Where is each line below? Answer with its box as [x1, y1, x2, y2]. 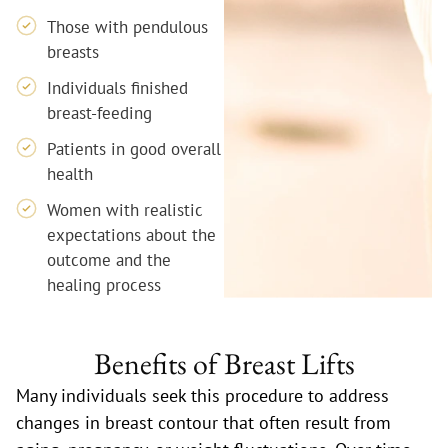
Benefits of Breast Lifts [93, 344, 355, 384]
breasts [47, 41, 100, 64]
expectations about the [47, 224, 217, 247]
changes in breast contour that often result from [16, 411, 391, 435]
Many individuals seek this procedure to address [16, 384, 389, 408]
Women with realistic [47, 199, 204, 222]
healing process [47, 274, 162, 297]
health [47, 163, 94, 186]
